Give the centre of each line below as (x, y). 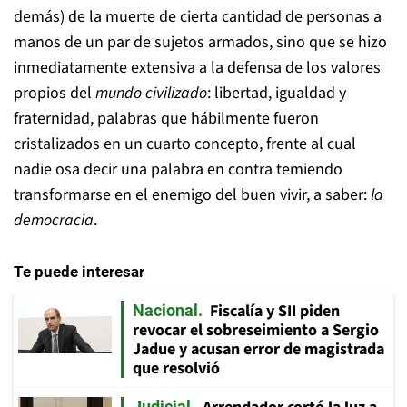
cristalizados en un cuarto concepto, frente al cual (185, 144)
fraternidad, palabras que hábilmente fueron (166, 119)
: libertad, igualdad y (277, 93)
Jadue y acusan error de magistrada (258, 349)
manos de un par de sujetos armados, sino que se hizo (200, 42)
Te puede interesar (79, 272)
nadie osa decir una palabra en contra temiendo (178, 169)
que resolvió (176, 368)
